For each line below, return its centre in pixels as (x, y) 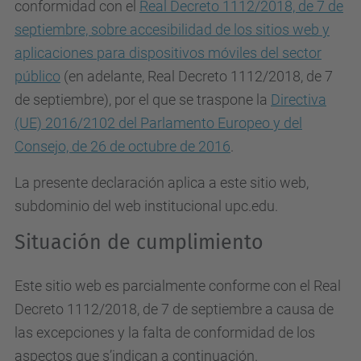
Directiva (299, 100)
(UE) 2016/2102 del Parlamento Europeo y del (158, 123)
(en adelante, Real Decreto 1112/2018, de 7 (197, 76)
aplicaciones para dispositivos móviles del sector (168, 53)
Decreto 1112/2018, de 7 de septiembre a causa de (174, 309)
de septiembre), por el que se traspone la (143, 100)
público (37, 76)
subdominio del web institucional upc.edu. (148, 206)
